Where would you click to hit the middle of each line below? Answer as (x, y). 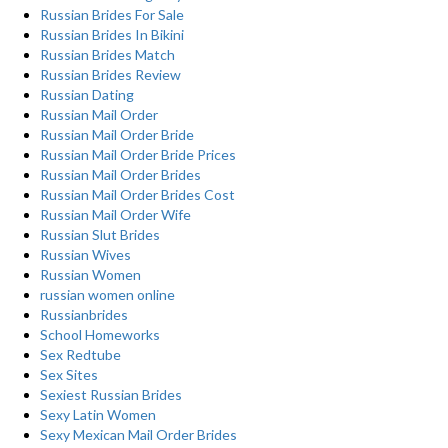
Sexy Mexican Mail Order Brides (138, 434)
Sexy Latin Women (98, 414)
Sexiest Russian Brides (111, 394)
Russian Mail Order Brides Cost (137, 194)
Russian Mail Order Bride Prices (138, 154)
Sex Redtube (80, 354)
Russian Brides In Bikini (112, 34)
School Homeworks (100, 334)
